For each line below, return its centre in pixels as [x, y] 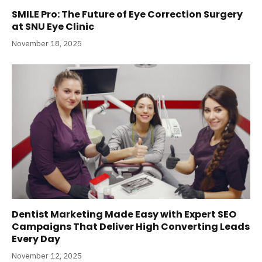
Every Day [36, 239]
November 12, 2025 [47, 256]
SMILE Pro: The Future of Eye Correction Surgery [127, 15]
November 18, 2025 [47, 44]
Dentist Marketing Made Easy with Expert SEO [124, 214]
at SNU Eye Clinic [53, 27]
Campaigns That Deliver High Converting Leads [131, 226]
